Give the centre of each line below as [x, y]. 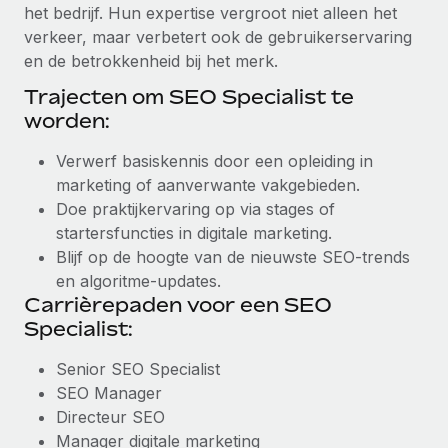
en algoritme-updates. [138, 281]
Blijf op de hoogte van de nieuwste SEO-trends [233, 257]
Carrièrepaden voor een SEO [178, 304]
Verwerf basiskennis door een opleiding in [214, 161]
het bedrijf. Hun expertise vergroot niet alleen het [210, 13]
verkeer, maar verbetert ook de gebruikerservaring [218, 37]
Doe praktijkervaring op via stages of [195, 209]
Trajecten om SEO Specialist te [189, 96]
